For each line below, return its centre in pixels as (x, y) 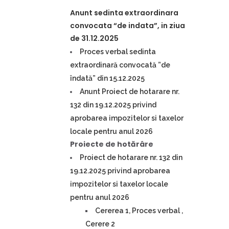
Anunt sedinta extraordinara (124, 13)
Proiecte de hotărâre (112, 144)
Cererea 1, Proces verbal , (139, 211)
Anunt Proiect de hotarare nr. (130, 91)
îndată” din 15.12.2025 (107, 78)
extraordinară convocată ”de (120, 65)
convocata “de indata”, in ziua (128, 26)
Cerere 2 (100, 224)
